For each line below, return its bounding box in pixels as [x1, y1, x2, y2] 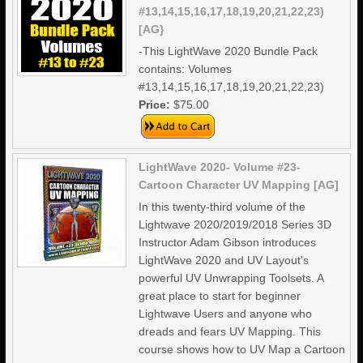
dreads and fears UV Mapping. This [139, 325, 322, 338]
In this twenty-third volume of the [139, 200, 306, 213]
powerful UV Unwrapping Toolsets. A [139, 271, 324, 284]
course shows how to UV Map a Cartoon [139, 343, 346, 356]
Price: [139, 98, 174, 111]
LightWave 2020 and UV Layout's [139, 254, 310, 267]
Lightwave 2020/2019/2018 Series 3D [139, 218, 332, 231]
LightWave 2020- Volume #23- [139, 160, 301, 173]
